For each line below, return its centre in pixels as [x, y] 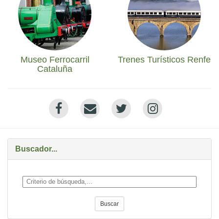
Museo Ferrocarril [55, 60]
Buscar [109, 204]
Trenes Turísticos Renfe [164, 60]
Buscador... [36, 149]
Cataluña [55, 69]
